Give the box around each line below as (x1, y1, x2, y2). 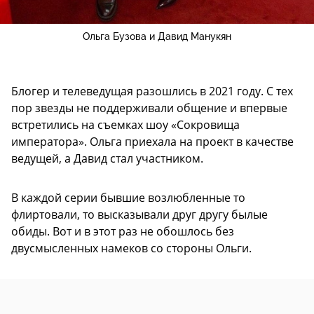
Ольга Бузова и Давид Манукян (83, 31, 231, 43)
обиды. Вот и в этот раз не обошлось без (11, 224, 234, 240)
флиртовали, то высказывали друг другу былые (11, 207, 268, 223)
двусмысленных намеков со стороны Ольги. (11, 240, 252, 257)
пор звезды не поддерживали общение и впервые (11, 100, 287, 116)
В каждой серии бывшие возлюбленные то (11, 190, 245, 206)
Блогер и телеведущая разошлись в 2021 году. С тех (11, 83, 293, 100)
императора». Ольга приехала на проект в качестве (11, 134, 294, 150)
